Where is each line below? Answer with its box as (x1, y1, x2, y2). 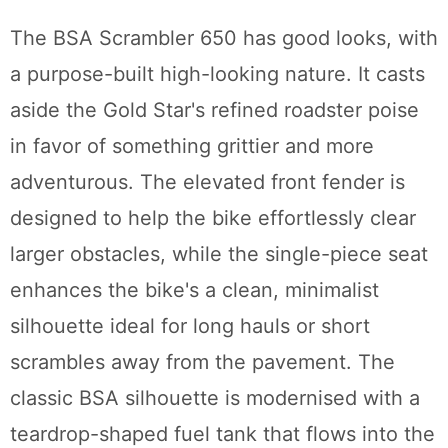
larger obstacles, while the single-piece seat (10, 242, 428, 267)
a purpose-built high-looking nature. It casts (10, 62, 425, 87)
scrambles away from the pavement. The (10, 350, 395, 375)
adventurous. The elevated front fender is (10, 170, 405, 195)
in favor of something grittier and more (10, 134, 374, 159)
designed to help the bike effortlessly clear (10, 206, 416, 231)
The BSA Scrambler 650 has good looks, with (10, 26, 438, 51)
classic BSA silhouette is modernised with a (10, 386, 420, 411)
